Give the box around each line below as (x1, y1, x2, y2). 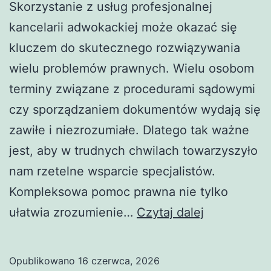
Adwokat (203, 204, 253, 220)
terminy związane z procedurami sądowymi (9, 82, 255, 97)
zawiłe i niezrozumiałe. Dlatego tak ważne (9, 123, 249, 138)
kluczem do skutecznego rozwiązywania (9, 41, 240, 56)
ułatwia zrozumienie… (9, 205, 137, 220)
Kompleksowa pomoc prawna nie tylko (9, 184, 228, 200)
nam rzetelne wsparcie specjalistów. (9, 164, 215, 179)
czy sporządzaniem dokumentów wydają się (9, 102, 261, 117)
